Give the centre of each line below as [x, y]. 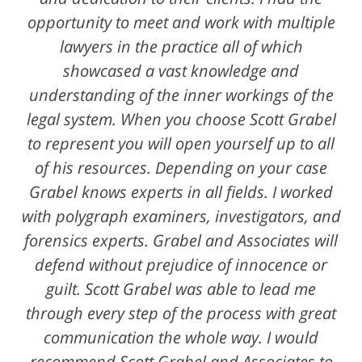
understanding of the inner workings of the [181, 95]
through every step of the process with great [181, 313]
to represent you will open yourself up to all [181, 143]
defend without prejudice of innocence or [181, 264]
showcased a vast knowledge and [181, 70]
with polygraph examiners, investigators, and [181, 216]
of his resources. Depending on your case [181, 167]
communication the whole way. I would [181, 337]
